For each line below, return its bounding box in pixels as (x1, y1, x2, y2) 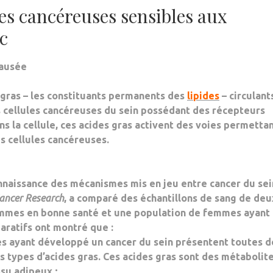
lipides (187, 90, 219, 101)
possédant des (138, 105, 210, 116)
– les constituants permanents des (21, 90, 187, 101)
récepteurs (210, 105, 265, 116)
